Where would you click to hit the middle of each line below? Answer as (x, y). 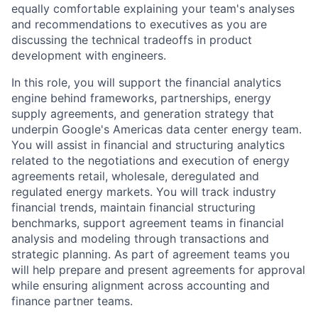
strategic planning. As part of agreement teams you (150, 254)
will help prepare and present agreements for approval (158, 269)
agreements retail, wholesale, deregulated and (135, 176)
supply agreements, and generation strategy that (143, 113)
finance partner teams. (72, 301)
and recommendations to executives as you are (139, 24)
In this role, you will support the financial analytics (146, 82)
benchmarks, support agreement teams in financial (148, 223)
